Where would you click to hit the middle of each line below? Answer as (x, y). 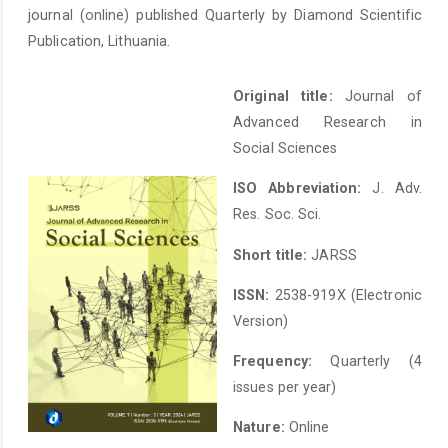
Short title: (270, 254)
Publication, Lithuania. (99, 41)
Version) (260, 320)
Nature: (259, 427)
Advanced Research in (327, 121)
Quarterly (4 (367, 361)
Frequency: (272, 361)
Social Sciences (285, 147)
